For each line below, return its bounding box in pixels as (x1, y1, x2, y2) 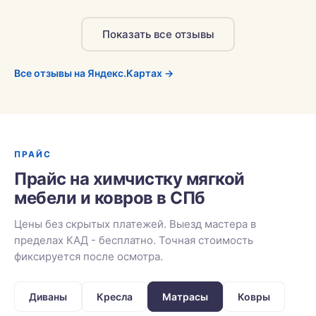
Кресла (97, 291, 133, 303)
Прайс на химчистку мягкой (14, 169, 245, 189)
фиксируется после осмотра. (14, 250, 163, 263)
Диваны (29, 291, 67, 303)
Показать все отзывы (102, 27, 214, 41)
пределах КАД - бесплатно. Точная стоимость (14, 233, 253, 247)
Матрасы (162, 291, 208, 303)
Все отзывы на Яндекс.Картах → (14, 67, 174, 79)
